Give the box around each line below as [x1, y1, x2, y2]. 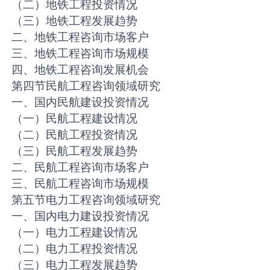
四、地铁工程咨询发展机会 [11, 62, 149, 77]
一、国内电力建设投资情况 [11, 209, 149, 224]
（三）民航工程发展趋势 [11, 143, 138, 159]
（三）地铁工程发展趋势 [11, 13, 138, 28]
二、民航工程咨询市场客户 [11, 160, 149, 175]
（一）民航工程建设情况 [11, 111, 138, 126]
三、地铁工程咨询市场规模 [11, 46, 149, 61]
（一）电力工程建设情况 [11, 225, 138, 240]
